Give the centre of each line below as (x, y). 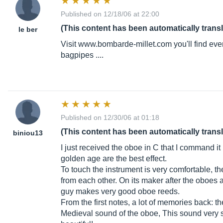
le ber (28, 30)
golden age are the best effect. (114, 159)
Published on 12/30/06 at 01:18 (110, 118)
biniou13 (28, 133)
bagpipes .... (82, 55)
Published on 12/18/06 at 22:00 (110, 14)
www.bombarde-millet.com (125, 44)
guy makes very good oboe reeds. (120, 192)
